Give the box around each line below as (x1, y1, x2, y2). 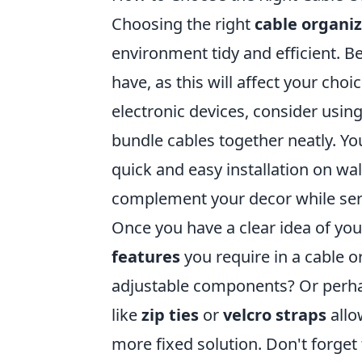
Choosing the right (112, 12, 255, 35)
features (112, 245, 180, 267)
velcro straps (223, 303, 326, 326)
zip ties (141, 303, 199, 326)
